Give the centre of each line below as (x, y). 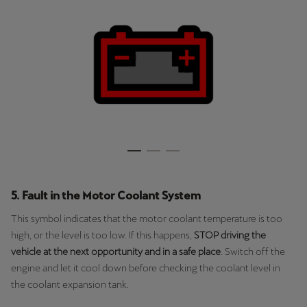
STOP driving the (230, 235)
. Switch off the (253, 251)
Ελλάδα (31, 15)
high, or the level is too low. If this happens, (102, 235)
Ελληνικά (31, 34)
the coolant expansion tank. (70, 284)
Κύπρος (32, 66)
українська (36, 137)
